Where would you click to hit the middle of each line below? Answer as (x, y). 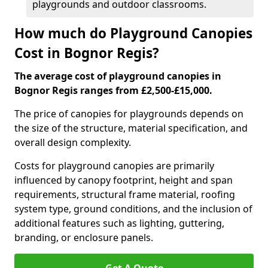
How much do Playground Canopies (133, 33)
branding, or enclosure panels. (84, 237)
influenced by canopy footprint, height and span (124, 180)
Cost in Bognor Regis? (87, 53)
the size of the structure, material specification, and (131, 128)
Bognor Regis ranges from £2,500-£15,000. (113, 90)
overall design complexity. (73, 142)
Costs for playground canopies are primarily (114, 166)
